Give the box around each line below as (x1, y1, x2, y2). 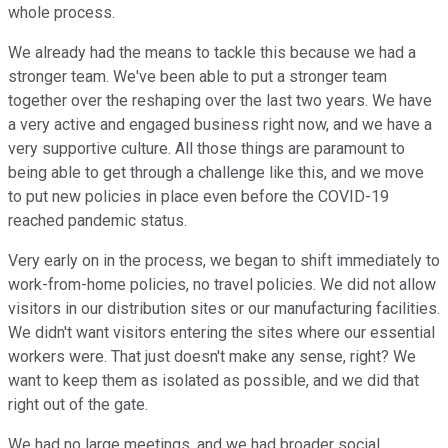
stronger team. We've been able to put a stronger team (8, 67, 387, 87)
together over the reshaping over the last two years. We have (8, 91, 432, 111)
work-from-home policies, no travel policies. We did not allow (8, 275, 436, 295)
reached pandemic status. (8, 211, 187, 231)
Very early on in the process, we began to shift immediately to (8, 251, 440, 271)
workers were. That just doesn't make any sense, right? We (8, 347, 416, 367)
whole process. (8, 3, 115, 23)
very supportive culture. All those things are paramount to (8, 139, 405, 159)
